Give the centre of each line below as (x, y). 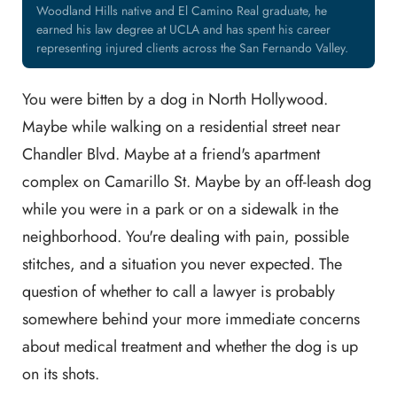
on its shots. (61, 374)
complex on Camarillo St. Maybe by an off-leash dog (197, 182)
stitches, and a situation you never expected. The (182, 264)
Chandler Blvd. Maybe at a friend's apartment (171, 154)
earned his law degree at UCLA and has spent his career (183, 29)
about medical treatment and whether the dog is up (190, 346)
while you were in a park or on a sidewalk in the (180, 209)
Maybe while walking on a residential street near (181, 127)
